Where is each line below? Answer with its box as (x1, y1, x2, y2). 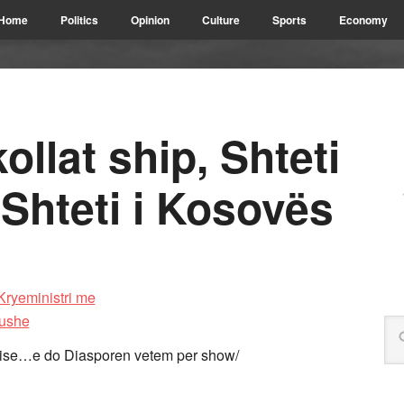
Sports (272, 12, 307, 28)
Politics (60, 12, 98, 28)
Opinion (131, 12, 170, 28)
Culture (202, 12, 240, 28)
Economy (339, 12, 388, 28)
